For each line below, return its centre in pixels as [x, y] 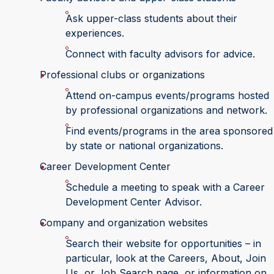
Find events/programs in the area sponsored [169, 131]
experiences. [95, 33]
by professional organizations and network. [166, 110]
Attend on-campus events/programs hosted [167, 95]
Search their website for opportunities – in [163, 243]
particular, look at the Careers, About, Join [166, 258]
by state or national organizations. [144, 146]
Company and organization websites [124, 223]
